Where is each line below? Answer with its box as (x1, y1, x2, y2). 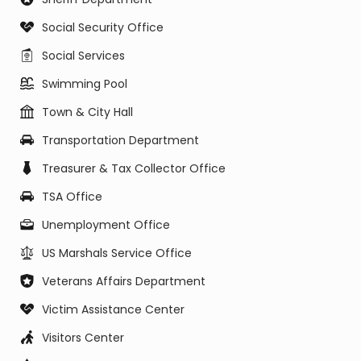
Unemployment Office (42, 217, 170, 233)
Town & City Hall (42, 104, 133, 120)
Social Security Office (42, 19, 164, 35)
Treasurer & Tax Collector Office (42, 160, 226, 176)
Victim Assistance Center (42, 301, 185, 317)
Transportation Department (42, 132, 199, 148)
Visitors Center (42, 330, 124, 346)
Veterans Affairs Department (42, 273, 205, 289)
